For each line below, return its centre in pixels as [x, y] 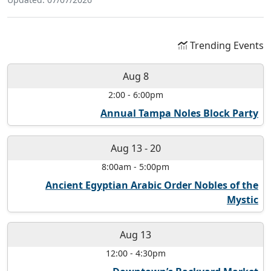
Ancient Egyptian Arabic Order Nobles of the [152, 185]
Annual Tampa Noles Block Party [179, 113]
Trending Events [226, 46]
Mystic [243, 200]
